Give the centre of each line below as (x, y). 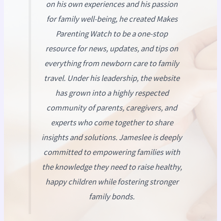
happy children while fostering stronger (112, 182)
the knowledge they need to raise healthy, (112, 167)
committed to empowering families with (112, 152)
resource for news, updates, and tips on (112, 49)
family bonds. (112, 197)
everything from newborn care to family (112, 64)
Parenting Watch (84, 34)
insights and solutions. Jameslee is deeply (112, 138)
